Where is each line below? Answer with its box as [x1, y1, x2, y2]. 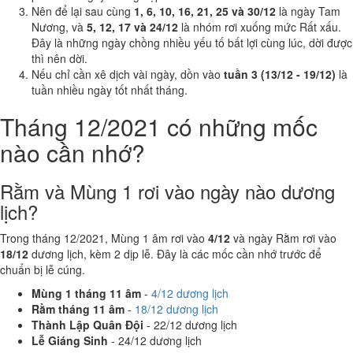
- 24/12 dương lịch [108, 333, 202, 348]
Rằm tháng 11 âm [32, 301, 124, 317]
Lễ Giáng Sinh [32, 333, 108, 348]
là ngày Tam [276, 3, 340, 19]
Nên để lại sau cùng [32, 3, 134, 19]
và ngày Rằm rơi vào [230, 230, 336, 246]
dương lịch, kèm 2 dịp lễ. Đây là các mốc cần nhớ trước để [28, 246, 321, 262]
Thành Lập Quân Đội [32, 317, 143, 333]
